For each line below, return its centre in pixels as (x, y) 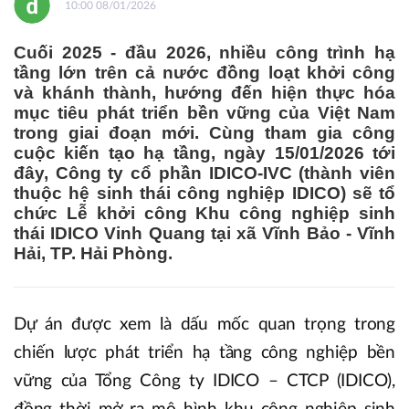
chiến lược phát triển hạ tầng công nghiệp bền (204, 352)
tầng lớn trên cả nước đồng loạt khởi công (204, 73)
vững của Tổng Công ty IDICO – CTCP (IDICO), (204, 381)
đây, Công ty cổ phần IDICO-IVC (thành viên (204, 173)
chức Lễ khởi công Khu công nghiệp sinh (204, 213)
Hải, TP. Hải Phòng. (93, 253)
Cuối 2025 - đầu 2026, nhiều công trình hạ (204, 52)
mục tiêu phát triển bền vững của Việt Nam (204, 113)
